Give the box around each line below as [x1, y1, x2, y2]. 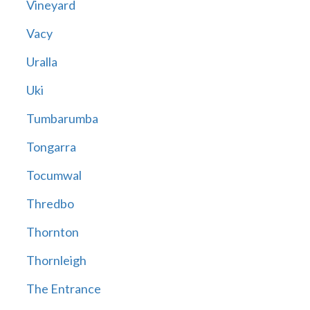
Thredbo [26, 196, 74, 212]
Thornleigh [26, 253, 86, 268]
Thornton [26, 224, 79, 240]
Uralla [26, 54, 57, 70]
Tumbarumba [26, 111, 98, 127]
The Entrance [26, 281, 101, 297]
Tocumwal [26, 167, 82, 183]
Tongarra [26, 139, 76, 155]
